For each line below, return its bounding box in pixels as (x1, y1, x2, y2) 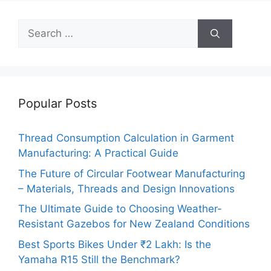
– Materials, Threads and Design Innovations (18, 182, 235, 195)
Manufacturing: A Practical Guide (18, 147, 178, 160)
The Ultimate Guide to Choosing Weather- (18, 203, 222, 215)
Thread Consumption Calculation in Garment (18, 132, 234, 145)
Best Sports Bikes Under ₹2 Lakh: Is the (18, 238, 211, 250)
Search (18, 20, 51, 33)
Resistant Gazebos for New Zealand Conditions (18, 218, 250, 230)
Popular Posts (18, 96, 97, 111)
